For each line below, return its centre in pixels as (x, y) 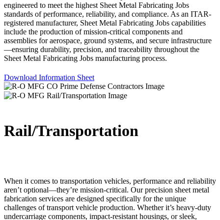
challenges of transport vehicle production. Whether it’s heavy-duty (108, 207)
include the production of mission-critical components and (93, 31)
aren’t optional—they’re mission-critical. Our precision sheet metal (107, 190)
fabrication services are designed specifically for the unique (95, 198)
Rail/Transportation (71, 131)
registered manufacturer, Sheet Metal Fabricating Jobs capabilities (105, 23)
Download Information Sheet (49, 77)
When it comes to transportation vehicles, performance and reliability (110, 181)
